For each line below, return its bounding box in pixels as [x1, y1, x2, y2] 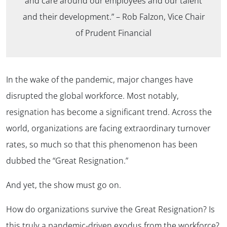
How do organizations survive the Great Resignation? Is [6, 203, 215, 215]
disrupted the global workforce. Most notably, [6, 90, 179, 101]
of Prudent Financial [75, 27, 152, 39]
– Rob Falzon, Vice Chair [116, 11, 205, 22]
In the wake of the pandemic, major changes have [6, 73, 193, 85]
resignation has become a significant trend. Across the [6, 106, 212, 118]
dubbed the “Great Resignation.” [6, 155, 128, 166]
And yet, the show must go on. [6, 179, 121, 191]
